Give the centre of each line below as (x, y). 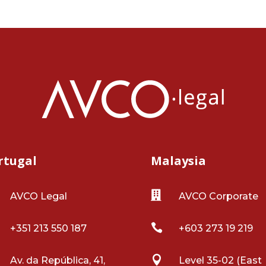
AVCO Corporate (218, 197)
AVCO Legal (39, 197)
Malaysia (178, 161)
